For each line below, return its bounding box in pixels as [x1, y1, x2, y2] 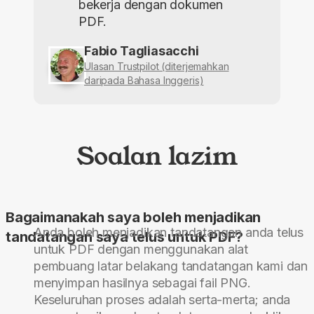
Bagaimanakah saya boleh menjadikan [6, 208, 261, 226]
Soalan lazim [76, 139, 238, 173]
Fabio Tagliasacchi [84, 43, 199, 59]
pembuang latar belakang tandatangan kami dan [34, 258, 308, 273]
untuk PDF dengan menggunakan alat [34, 241, 249, 257]
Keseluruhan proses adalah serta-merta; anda [34, 292, 291, 307]
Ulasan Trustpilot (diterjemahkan [84, 60, 229, 73]
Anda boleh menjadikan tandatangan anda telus [34, 224, 304, 240]
